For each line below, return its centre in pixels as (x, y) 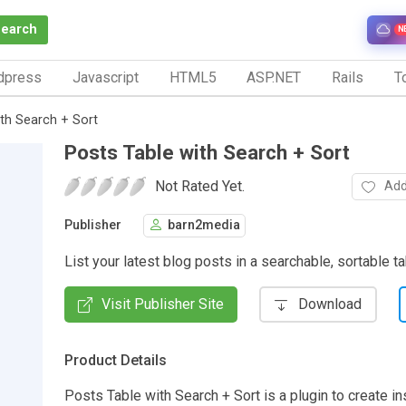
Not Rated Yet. (200, 186)
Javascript (105, 77)
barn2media (204, 226)
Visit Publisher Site (163, 304)
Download (330, 304)
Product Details (116, 360)
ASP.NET (274, 77)
